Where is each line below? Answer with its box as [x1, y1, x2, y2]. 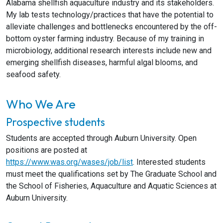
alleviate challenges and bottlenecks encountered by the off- [6, 22, 217, 31]
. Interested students [133, 157, 206, 167]
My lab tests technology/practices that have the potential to [6, 10, 214, 19]
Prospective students [6, 115, 105, 129]
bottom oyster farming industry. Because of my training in [6, 34, 204, 43]
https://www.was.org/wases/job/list [6, 157, 133, 167]
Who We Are [6, 96, 76, 112]
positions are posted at [6, 145, 87, 155]
